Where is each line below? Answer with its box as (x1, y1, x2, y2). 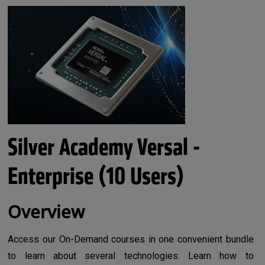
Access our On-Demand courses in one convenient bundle (8, 234, 254, 245)
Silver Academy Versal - (8, 133, 201, 163)
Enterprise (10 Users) (8, 162, 185, 192)
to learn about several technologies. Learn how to (8, 250, 254, 262)
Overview (8, 200, 85, 224)
